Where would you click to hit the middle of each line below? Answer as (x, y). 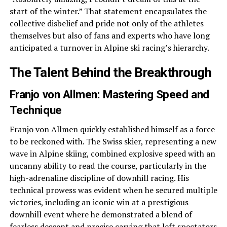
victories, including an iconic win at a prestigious (99, 202)
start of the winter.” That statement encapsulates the (108, 11)
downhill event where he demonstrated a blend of (101, 214)
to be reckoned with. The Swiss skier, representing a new (113, 141)
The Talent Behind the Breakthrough (110, 72)
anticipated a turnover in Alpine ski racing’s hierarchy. (109, 48)
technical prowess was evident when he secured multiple (113, 190)
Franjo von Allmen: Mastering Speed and (109, 94)
